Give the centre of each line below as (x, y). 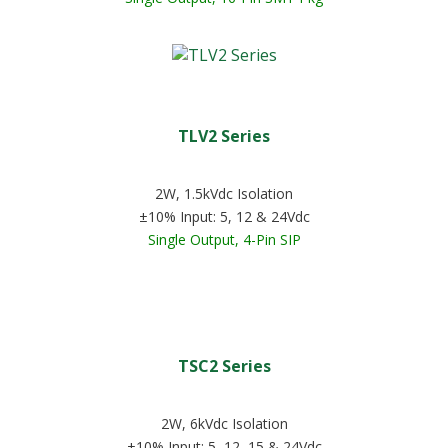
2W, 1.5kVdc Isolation (224, 193)
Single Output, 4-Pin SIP (224, 239)
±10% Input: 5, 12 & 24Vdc (224, 216)
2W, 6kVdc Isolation (224, 423)
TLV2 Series (224, 136)
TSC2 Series (224, 366)
